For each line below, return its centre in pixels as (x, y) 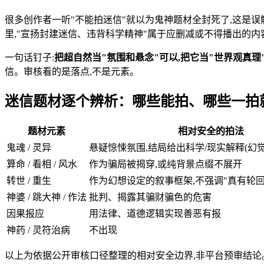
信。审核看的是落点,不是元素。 (72, 71)
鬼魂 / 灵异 (29, 148)
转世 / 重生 (29, 181)
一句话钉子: (29, 57)
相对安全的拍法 (211, 131)
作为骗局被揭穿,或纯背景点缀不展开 (166, 164)
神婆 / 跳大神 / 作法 (47, 197)
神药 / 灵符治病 (38, 230)
